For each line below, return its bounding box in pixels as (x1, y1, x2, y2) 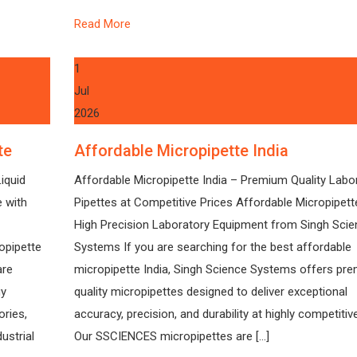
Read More (73, 17, 131, 31)
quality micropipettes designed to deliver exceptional (73, 284, 347, 299)
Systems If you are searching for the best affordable (73, 240, 351, 254)
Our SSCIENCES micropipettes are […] (73, 329, 269, 343)
